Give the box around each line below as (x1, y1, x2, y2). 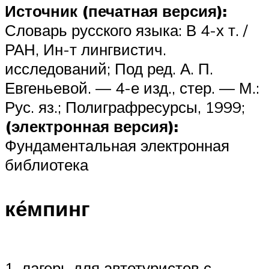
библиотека (5, 154, 88, 174)
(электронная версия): (5, 116, 178, 136)
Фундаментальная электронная (5, 135, 229, 155)
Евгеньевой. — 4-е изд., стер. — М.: (5, 77, 259, 97)
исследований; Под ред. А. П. (5, 58, 213, 78)
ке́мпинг (5, 195, 90, 222)
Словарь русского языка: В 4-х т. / (5, 20, 247, 40)
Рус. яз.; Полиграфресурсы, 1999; (5, 97, 245, 116)
